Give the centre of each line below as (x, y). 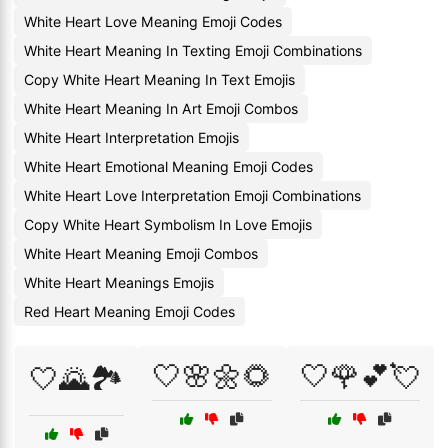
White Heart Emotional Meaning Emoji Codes (168, 166)
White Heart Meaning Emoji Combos (141, 253)
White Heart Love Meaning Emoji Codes (153, 21)
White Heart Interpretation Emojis (131, 137)
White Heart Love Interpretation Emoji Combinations (192, 195)
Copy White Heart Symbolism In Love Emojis (168, 224)
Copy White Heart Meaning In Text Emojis (159, 79)
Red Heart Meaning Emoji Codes (129, 311)
